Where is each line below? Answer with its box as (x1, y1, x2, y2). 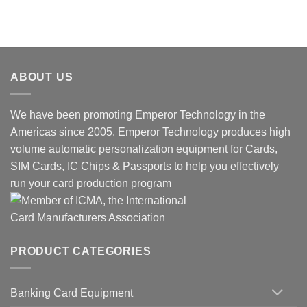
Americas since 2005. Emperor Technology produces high (10, 126, 291, 138)
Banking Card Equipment (10, 287, 133, 299)
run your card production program (10, 177, 171, 189)
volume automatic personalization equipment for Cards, (10, 143, 278, 155)
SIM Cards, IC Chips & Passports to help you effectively (10, 160, 279, 172)
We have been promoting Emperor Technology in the (10, 109, 265, 121)
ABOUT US (10, 71, 73, 84)
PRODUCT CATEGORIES (10, 245, 151, 257)
